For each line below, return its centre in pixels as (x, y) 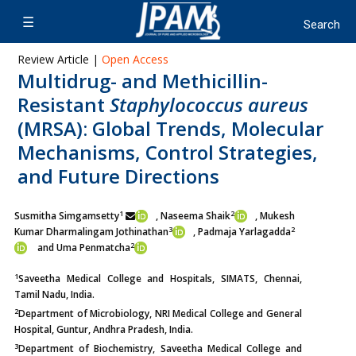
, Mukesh (275, 216)
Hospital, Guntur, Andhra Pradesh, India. (104, 329)
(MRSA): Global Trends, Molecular (170, 128)
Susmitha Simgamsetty (67, 216)
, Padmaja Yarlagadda (242, 232)
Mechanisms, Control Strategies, (168, 152)
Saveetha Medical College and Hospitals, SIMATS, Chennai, (160, 279)
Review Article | (60, 59)
